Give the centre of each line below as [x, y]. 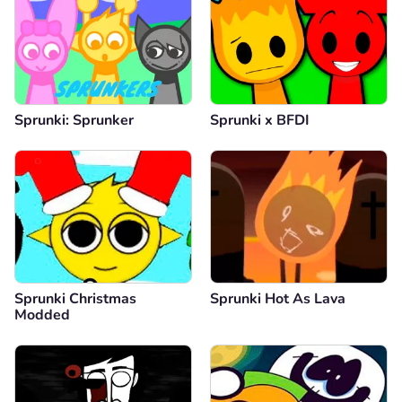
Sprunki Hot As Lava [278, 298]
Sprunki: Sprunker [74, 120]
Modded [42, 315]
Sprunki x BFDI [260, 120]
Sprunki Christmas [75, 298]
